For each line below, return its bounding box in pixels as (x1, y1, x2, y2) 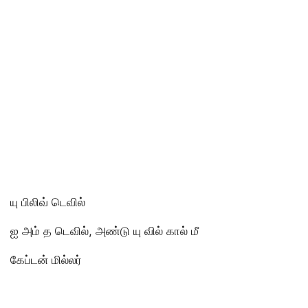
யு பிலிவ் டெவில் (10, 195, 85, 209)
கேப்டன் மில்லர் (10, 252, 82, 267)
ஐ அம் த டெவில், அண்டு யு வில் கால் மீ (10, 223, 199, 238)
